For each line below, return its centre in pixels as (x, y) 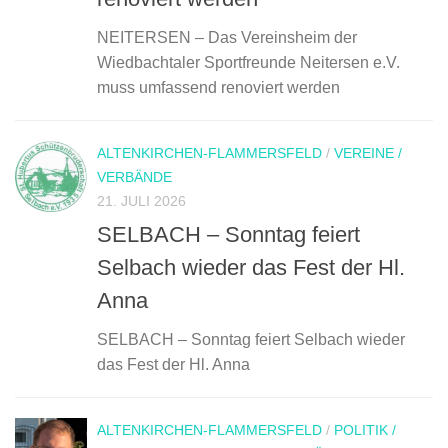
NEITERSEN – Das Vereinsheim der (227, 38)
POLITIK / (365, 429)
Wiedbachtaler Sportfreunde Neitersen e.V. (248, 63)
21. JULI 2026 (141, 201)
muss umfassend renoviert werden (218, 88)
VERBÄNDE (134, 177)
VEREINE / (368, 153)
